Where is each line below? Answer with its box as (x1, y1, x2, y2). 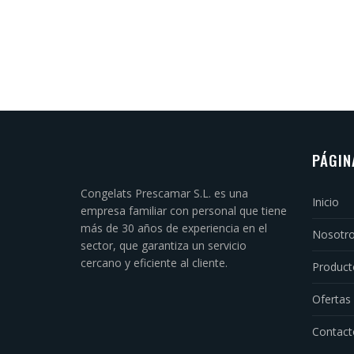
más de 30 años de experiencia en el (81, 220, 267, 235)
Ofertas (311, 292, 351, 307)
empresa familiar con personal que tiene (81, 203, 287, 218)
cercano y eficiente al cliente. (81, 255, 228, 270)
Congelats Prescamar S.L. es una (81, 186, 248, 201)
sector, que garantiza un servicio (81, 238, 247, 253)
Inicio (311, 194, 339, 209)
